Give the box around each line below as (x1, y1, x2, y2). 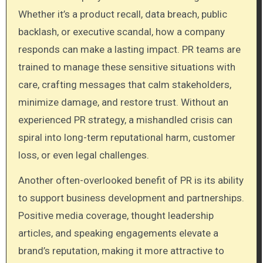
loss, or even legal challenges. (18, 149, 149, 161)
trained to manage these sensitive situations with (18, 60, 235, 73)
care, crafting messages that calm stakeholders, (18, 78, 231, 90)
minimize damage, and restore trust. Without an (18, 96, 228, 108)
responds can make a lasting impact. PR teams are (18, 43, 241, 55)
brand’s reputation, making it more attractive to (18, 244, 224, 257)
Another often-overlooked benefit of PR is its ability (18, 174, 244, 186)
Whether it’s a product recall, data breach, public (18, 8, 227, 20)
